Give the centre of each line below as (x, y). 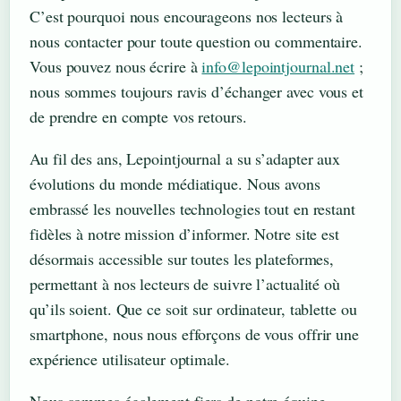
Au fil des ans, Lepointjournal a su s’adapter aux (185, 158)
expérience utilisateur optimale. (130, 358)
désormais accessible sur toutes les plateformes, (182, 258)
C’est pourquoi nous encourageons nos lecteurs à (187, 16)
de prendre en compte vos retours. (138, 116)
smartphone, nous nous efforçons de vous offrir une (194, 333)
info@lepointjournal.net (278, 66)
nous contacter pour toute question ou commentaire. (196, 41)
